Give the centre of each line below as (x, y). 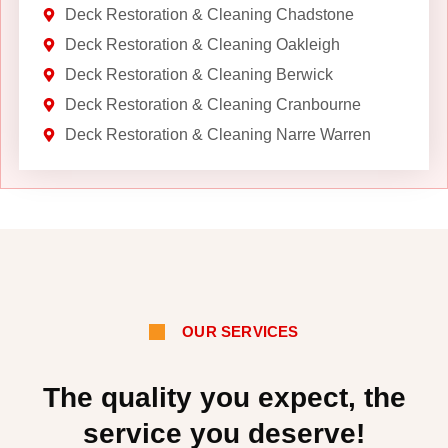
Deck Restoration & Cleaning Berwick (198, 74)
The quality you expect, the (224, 397)
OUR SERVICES (240, 332)
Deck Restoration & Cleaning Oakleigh (202, 44)
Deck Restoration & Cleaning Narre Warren (217, 134)
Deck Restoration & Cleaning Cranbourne (212, 104)
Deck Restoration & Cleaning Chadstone (209, 14)
